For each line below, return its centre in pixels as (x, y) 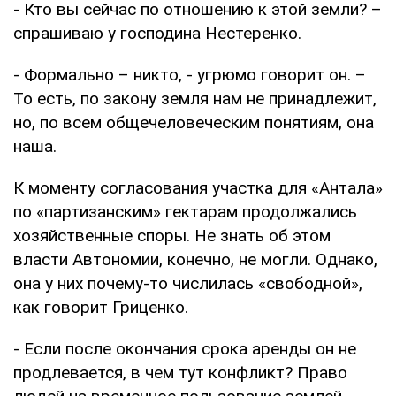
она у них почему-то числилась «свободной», (188, 283)
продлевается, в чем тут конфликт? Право (180, 372)
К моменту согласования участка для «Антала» (198, 187)
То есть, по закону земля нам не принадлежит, (195, 98)
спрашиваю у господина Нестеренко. (157, 33)
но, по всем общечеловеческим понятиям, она (194, 122)
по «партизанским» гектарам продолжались (185, 211)
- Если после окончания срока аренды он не (185, 348)
